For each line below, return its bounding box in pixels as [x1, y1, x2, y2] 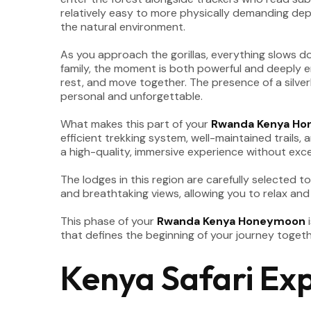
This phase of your [60, 214, 157, 228]
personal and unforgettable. [60, 89, 203, 103]
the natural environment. [60, 19, 185, 34]
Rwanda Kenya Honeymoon [157, 214, 305, 228]
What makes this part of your [60, 117, 211, 131]
